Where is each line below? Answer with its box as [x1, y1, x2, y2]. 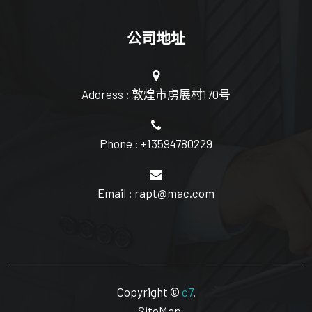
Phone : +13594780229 [100, 136, 212, 150]
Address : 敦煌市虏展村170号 [81, 86, 231, 101]
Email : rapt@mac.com [97, 185, 214, 200]
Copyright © [116, 284, 182, 299]
